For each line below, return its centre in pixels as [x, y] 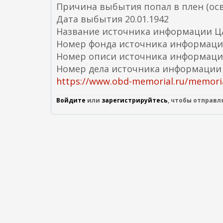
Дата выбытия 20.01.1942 [112, 19]
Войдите [71, 100]
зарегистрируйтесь [135, 100]
